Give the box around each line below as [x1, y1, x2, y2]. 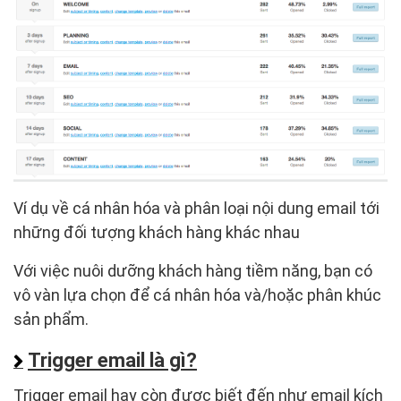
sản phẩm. [13, 310, 89, 329]
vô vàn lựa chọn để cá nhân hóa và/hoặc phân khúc [13, 286, 381, 305]
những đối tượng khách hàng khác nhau [13, 223, 300, 243]
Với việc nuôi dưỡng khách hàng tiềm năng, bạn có [13, 261, 372, 281]
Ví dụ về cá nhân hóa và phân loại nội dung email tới [13, 199, 380, 218]
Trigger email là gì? [28, 349, 197, 372]
